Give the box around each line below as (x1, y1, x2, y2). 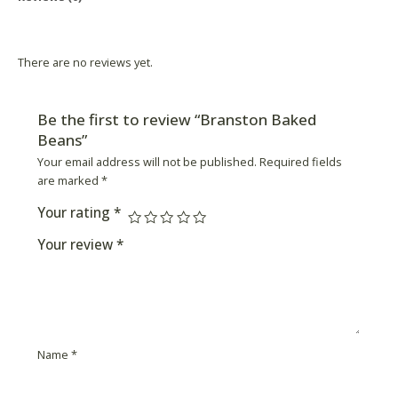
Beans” (36, 130, 87, 151)
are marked (36, 172, 101, 189)
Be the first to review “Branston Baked (36, 109, 316, 131)
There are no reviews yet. (17, 54, 153, 71)
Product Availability (17, 19, 135, 36)
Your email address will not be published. (36, 154, 257, 171)
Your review (36, 235, 116, 254)
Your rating (36, 203, 114, 222)
